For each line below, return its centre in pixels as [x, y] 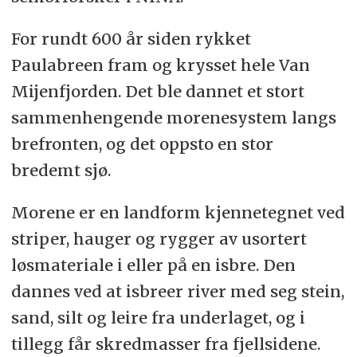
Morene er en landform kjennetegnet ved [178, 212]
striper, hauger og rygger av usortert [159, 238]
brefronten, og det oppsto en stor [142, 143]
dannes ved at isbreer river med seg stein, [177, 291]
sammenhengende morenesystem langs [173, 117]
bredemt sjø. [61, 170]
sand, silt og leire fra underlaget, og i [158, 317]
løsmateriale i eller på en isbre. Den [153, 265]
